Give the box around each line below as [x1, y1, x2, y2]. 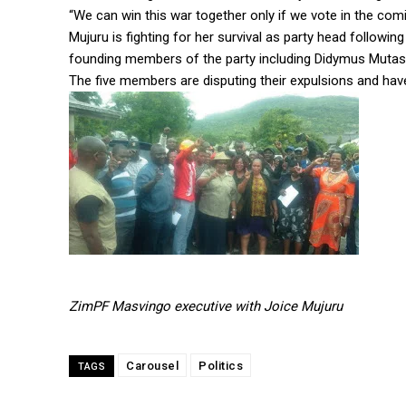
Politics [198, 359, 243, 373]
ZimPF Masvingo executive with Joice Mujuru [69, 298, 343, 315]
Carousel [126, 359, 179, 373]
